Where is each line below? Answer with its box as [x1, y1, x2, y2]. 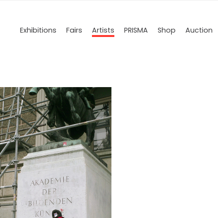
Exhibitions [20, 25, 56, 35]
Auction [185, 25, 213, 35]
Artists [92, 25, 114, 35]
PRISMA [124, 25, 148, 35]
